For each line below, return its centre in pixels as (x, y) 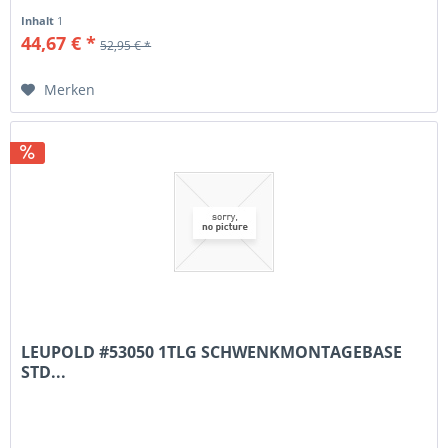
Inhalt (39, 20)
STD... (44, 372)
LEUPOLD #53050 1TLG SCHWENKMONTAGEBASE (212, 352)
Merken (70, 89)
